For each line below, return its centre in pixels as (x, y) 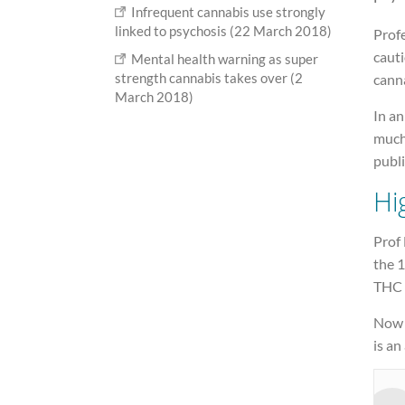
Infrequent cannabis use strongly (229, 12)
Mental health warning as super (225, 59)
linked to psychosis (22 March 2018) (223, 31)
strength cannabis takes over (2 (209, 78)
